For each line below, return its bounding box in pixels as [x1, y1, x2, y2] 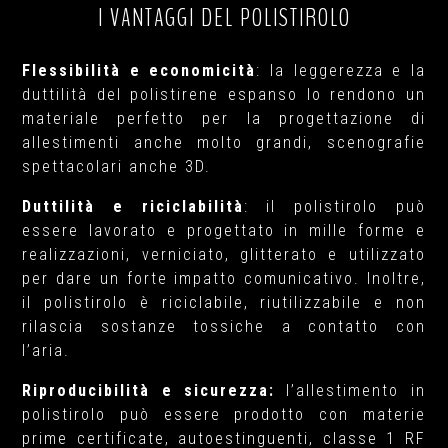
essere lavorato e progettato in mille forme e [22, 221, 426, 240]
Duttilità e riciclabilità [22, 197, 244, 216]
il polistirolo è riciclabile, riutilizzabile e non [22, 293, 426, 312]
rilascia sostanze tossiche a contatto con [22, 317, 426, 336]
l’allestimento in [286, 381, 426, 400]
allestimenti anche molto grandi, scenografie [22, 133, 426, 152]
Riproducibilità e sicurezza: [22, 381, 287, 400]
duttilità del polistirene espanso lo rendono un [22, 85, 426, 104]
